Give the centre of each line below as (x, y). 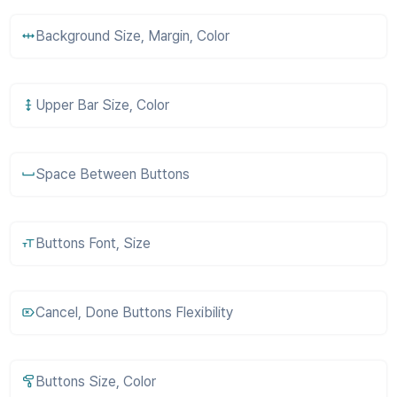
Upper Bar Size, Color (102, 105)
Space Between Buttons (113, 174)
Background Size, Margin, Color (132, 36)
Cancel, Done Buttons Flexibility (134, 312)
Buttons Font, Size (93, 243)
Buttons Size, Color (96, 381)
